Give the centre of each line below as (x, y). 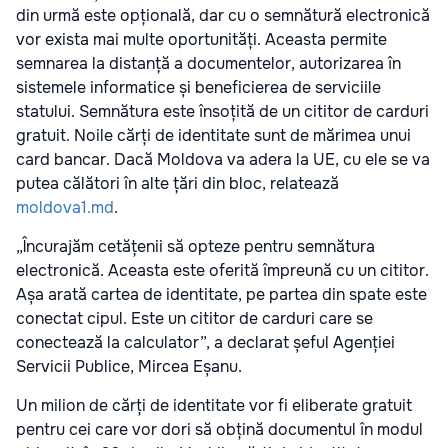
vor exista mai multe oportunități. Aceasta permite (201, 40)
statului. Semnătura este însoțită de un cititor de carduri (222, 112)
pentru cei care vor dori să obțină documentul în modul (219, 430)
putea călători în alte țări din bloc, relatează (177, 184)
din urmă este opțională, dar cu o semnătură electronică (223, 16)
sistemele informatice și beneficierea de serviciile (198, 88)
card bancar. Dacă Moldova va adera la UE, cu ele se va (223, 160)
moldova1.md (65, 208)
